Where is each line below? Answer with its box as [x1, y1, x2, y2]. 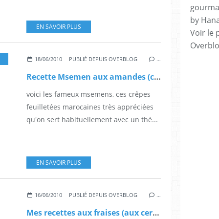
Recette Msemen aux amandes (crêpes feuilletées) [154, 71, 161, 82]
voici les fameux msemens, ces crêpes [26, 89, 151, 99]
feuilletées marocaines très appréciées [26, 102, 153, 111]
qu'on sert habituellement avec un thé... [26, 114, 158, 124]
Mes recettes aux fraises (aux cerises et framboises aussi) [153, 207, 159, 218]
